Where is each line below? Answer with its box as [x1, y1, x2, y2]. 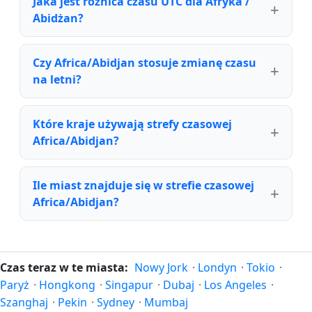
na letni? [33, 72, 81, 88]
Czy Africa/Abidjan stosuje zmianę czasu [33, 55, 256, 71]
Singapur [105, 277, 153, 293]
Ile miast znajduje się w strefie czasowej [33, 178, 254, 194]
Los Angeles [204, 277, 267, 293]
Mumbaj [144, 295, 188, 311]
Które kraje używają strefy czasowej [33, 116, 232, 132]
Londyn [198, 260, 237, 276]
